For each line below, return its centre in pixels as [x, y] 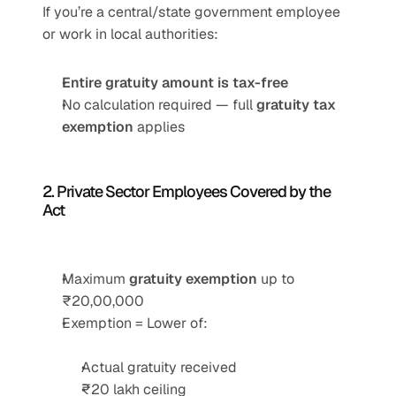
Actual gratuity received [159, 367]
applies [159, 127]
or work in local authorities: [130, 34]
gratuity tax [296, 105]
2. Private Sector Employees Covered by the [187, 191]
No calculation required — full [159, 105]
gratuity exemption [193, 279]
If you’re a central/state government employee [191, 12]
